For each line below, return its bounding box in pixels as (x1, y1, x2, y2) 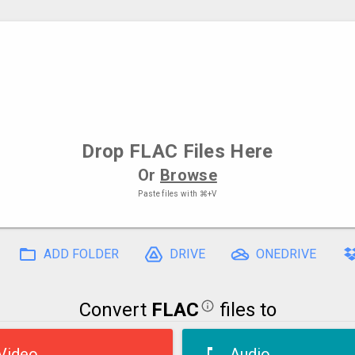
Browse (160, 165, 217, 185)
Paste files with (138, 189, 200, 198)
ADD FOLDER (44, 246, 119, 261)
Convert (78, 299, 151, 322)
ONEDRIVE (256, 246, 316, 261)
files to (214, 299, 277, 322)
